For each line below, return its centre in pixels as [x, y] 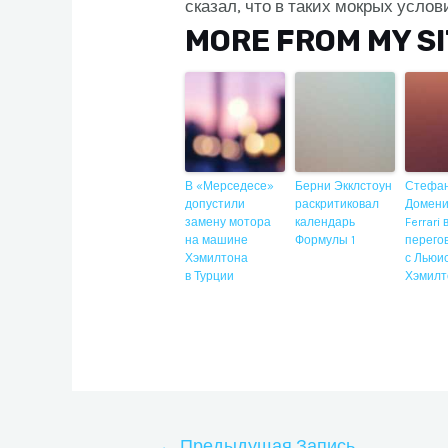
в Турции [210, 275]
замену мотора [228, 221]
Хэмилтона [217, 257]
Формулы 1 [325, 239]
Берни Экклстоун [344, 185]
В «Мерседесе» [230, 185]
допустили [215, 203]
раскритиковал [337, 203]
